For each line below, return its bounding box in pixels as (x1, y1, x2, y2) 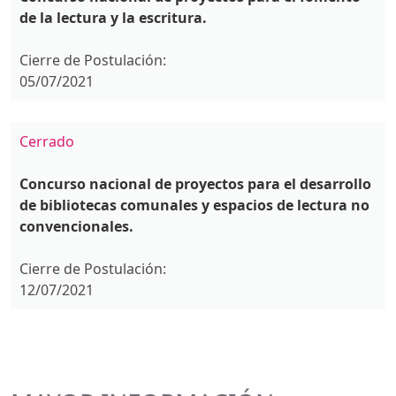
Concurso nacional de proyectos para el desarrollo (19, 174, 371, 194)
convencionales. (19, 217, 133, 236)
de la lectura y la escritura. (19, 8, 207, 27)
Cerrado (19, 132, 74, 151)
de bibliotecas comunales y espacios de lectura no (19, 195, 369, 215)
